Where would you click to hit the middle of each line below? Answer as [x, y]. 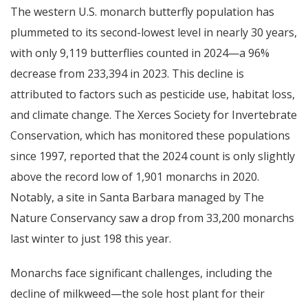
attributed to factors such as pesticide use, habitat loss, [153, 94]
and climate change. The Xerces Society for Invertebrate [154, 114]
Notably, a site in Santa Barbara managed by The [137, 197]
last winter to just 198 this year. [92, 238]
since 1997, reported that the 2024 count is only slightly [153, 156]
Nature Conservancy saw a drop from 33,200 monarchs [152, 218]
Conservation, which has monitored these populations [150, 135]
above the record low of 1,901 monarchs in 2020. [135, 176]
